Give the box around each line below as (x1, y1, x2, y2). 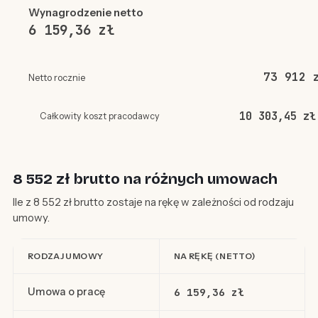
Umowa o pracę (27, 285, 105, 299)
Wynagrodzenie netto (28, 6, 143, 20)
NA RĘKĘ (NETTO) (173, 251, 256, 262)
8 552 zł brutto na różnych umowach (12, 170, 278, 189)
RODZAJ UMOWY (27, 251, 104, 262)
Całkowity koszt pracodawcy (39, 111, 160, 122)
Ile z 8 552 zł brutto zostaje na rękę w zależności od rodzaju (12, 195, 294, 209)
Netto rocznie (28, 72, 85, 84)
